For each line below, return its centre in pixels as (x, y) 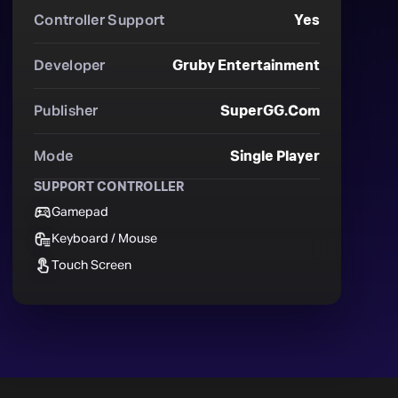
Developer (70, 66)
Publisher (66, 111)
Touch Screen (92, 265)
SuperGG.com (270, 111)
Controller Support (99, 20)
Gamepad (80, 212)
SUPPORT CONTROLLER (109, 187)
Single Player (275, 156)
